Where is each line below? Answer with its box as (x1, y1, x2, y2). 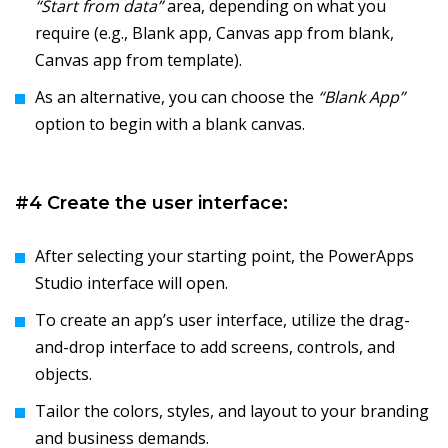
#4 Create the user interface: (15, 192, 288, 215)
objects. (35, 363, 92, 386)
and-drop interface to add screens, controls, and (35, 336, 395, 359)
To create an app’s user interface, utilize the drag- (35, 309, 410, 332)
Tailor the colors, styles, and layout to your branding (35, 400, 429, 423)
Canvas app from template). (35, 49, 242, 72)
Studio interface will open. (35, 272, 228, 295)
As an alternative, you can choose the (35, 86, 318, 109)
